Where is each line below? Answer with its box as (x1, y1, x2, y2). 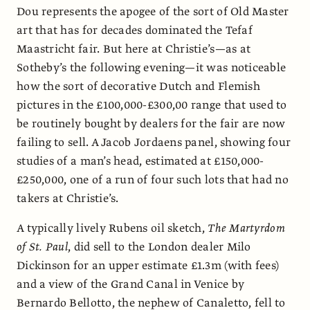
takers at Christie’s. (17, 190, 119, 206)
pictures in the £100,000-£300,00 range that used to (17, 97, 287, 113)
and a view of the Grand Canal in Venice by (17, 276, 245, 292)
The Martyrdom (208, 220, 285, 236)
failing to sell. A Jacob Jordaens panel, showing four (17, 134, 291, 150)
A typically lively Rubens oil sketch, (17, 220, 208, 236)
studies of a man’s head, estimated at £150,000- (17, 153, 264, 169)
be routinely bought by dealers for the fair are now (17, 116, 286, 131)
